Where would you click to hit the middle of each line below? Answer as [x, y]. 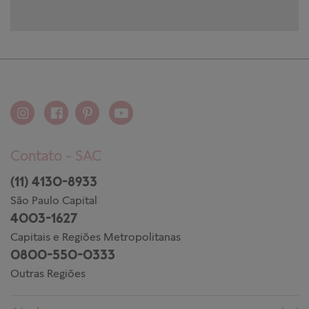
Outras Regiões [48, 273]
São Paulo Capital [54, 200]
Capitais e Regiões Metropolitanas [96, 237]
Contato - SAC [56, 156]
